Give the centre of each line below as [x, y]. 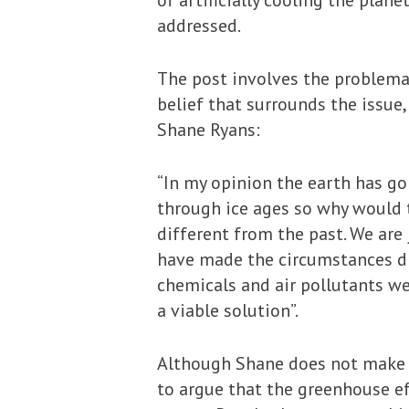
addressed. [199, 26]
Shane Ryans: [209, 130]
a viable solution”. [228, 310]
